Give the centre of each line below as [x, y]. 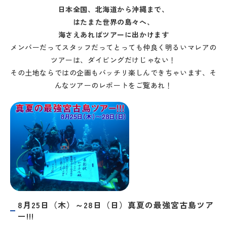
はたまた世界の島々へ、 [113, 22]
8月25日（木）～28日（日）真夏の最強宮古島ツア [116, 205]
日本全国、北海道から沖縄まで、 [113, 9]
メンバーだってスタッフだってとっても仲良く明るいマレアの [113, 47]
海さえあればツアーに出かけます [113, 34]
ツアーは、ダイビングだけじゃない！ [113, 60]
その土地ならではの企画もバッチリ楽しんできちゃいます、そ [113, 72]
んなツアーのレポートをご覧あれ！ [113, 85]
